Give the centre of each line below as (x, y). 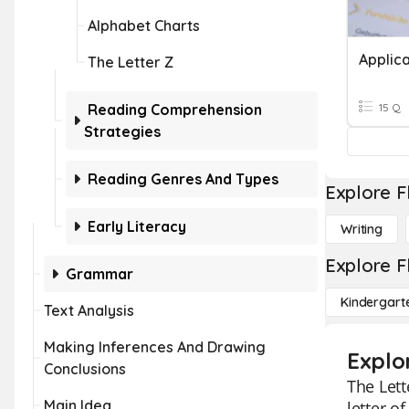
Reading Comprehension (175, 110)
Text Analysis (89, 310)
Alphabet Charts (144, 26)
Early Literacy (137, 226)
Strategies (122, 131)
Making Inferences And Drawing (155, 347)
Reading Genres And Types (183, 179)
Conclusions (85, 369)
